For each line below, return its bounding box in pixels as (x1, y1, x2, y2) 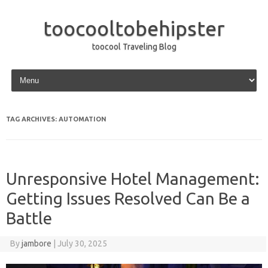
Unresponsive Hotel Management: (6, 169, 260, 188)
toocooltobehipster (43, 17, 225, 39)
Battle (6, 209, 52, 227)
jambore (21, 239, 51, 248)
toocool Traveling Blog (92, 42, 176, 51)
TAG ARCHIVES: (6, 115, 59, 123)
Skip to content (8, 66, 65, 76)
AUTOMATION (59, 115, 106, 123)
